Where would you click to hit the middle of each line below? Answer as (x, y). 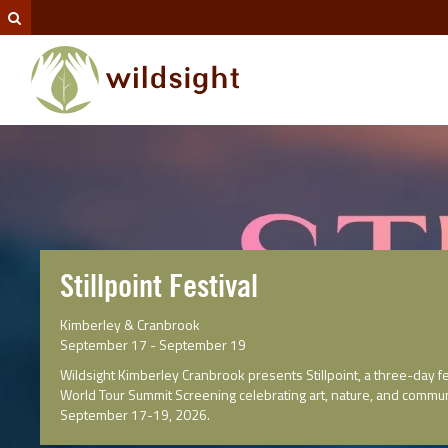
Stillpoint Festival (159, 287)
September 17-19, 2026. (135, 414)
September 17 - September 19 (153, 344)
